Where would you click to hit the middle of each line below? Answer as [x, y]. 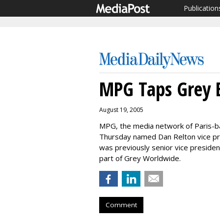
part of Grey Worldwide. [140, 158]
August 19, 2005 [121, 110]
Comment [121, 205]
